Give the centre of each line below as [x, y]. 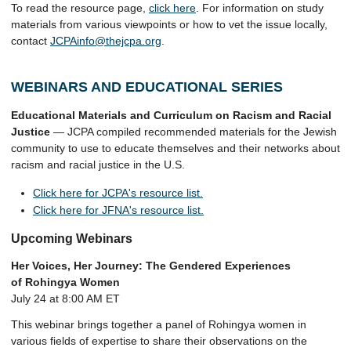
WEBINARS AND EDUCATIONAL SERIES [147, 87]
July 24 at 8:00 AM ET [65, 299]
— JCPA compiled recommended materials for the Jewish [195, 132]
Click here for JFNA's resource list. [118, 210]
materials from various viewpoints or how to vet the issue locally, [169, 24]
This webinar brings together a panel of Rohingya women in [159, 324]
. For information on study [260, 8]
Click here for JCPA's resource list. [118, 193]
